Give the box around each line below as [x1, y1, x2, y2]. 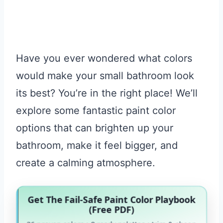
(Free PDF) [89, 203, 134, 216]
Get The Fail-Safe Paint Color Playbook [27, 193, 196, 206]
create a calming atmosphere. [16, 156, 155, 169]
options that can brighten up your [16, 121, 173, 134]
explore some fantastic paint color [16, 104, 176, 116]
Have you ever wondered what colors [16, 52, 192, 64]
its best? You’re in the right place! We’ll [16, 87, 198, 99]
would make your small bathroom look [16, 69, 194, 82]
